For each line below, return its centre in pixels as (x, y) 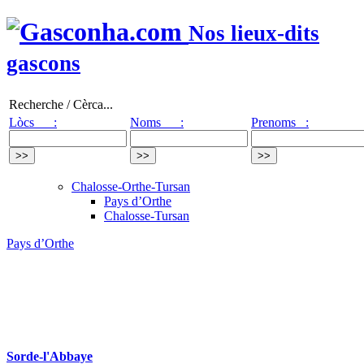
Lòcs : (33, 122)
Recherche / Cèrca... (61, 104)
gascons (43, 64)
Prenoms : (280, 122)
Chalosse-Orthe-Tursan (131, 186)
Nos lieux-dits (254, 34)
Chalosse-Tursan (147, 215)
